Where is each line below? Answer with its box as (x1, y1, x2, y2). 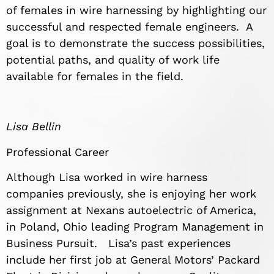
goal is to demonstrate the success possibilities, (6, 36, 265, 50)
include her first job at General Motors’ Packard (6, 253, 260, 267)
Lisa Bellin (6, 120, 61, 133)
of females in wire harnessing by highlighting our (6, 3, 267, 17)
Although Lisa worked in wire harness (6, 171, 207, 184)
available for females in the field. (6, 69, 183, 83)
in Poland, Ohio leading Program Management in (6, 220, 264, 234)
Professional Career (6, 145, 109, 158)
